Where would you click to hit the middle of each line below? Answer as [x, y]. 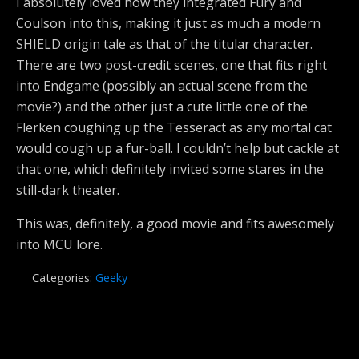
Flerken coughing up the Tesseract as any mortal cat [174, 128]
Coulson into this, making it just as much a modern [168, 24]
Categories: [64, 278]
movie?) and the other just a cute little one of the [162, 107]
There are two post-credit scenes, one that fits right [171, 65]
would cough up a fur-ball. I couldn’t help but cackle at [177, 149]
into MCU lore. [59, 245]
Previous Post [56, 345]
